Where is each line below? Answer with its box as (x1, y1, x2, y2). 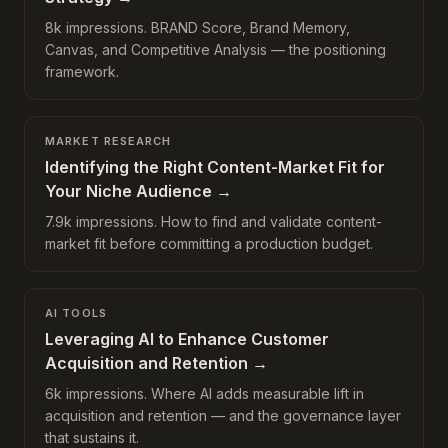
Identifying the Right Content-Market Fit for (45, 157, 385, 177)
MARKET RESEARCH (45, 134, 172, 148)
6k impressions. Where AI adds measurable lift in (45, 385, 364, 402)
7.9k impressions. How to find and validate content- (45, 213, 382, 230)
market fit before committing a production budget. (45, 235, 373, 252)
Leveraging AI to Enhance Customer (45, 329, 329, 349)
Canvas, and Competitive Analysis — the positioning (45, 41, 386, 58)
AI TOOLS (45, 306, 107, 320)
